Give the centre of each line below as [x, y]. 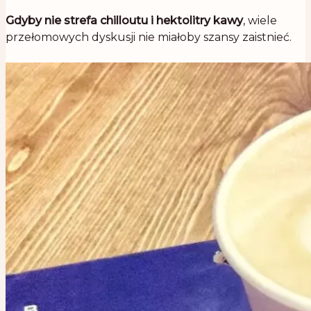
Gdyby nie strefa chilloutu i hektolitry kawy [124, 21]
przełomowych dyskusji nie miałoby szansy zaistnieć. [149, 37]
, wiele [260, 21]
